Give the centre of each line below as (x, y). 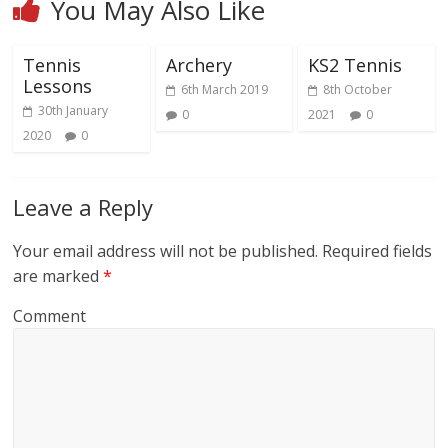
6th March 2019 (224, 90)
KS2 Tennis (354, 65)
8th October (357, 90)
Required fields (375, 251)
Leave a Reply (83, 207)
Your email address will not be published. (166, 251)
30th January (73, 111)
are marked (58, 276)
